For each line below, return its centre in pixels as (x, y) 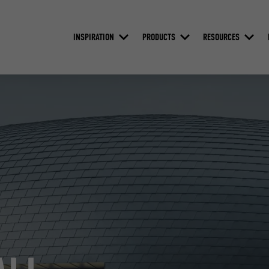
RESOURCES (222, 37)
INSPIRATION (93, 37)
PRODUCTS (159, 37)
